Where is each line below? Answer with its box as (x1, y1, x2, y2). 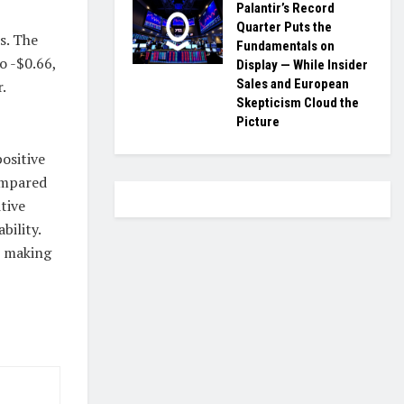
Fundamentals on (236, 38, 335, 54)
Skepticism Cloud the (236, 95, 359, 111)
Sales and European (236, 76, 349, 92)
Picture (236, 114, 280, 130)
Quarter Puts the (236, 19, 332, 35)
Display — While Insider (236, 57, 368, 73)
